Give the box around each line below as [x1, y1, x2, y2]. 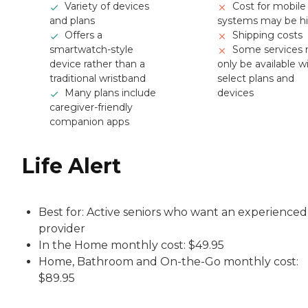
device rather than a [49, 57, 145, 70]
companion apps [49, 115, 129, 128]
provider [38, 221, 85, 235]
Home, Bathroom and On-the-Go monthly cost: [38, 254, 298, 268]
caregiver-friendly [49, 100, 133, 113]
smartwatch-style [49, 43, 133, 56]
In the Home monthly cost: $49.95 [38, 238, 224, 252]
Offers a [65, 28, 102, 41]
